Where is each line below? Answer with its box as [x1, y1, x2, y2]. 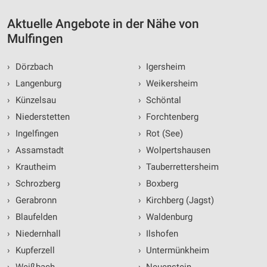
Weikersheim [144, 78, 198, 89]
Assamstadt [13, 145, 64, 156]
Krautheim [13, 162, 56, 173]
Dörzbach [13, 61, 53, 73]
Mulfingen [7, 32, 63, 46]
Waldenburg [144, 212, 193, 223]
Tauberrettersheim [144, 162, 219, 173]
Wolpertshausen [144, 145, 210, 156]
